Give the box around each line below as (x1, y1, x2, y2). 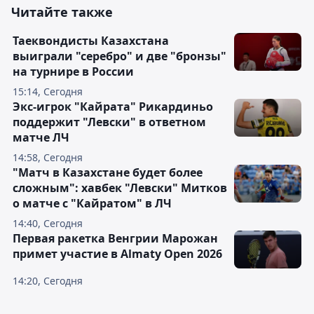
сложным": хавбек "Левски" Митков (13, 180, 227, 196)
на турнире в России (13, 64, 134, 80)
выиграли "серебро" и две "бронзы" (13, 48, 226, 64)
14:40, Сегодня (13, 217, 83, 231)
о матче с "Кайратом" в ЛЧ (13, 196, 172, 212)
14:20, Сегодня (13, 274, 83, 288)
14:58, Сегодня (13, 151, 83, 165)
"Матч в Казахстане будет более (13, 165, 203, 181)
